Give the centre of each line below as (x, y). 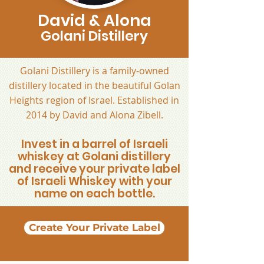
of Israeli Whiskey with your (94, 181)
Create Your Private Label (94, 227)
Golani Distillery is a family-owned (94, 71)
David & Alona (94, 20)
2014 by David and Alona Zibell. (94, 115)
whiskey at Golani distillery (94, 156)
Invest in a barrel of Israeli (94, 144)
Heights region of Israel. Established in (94, 100)
